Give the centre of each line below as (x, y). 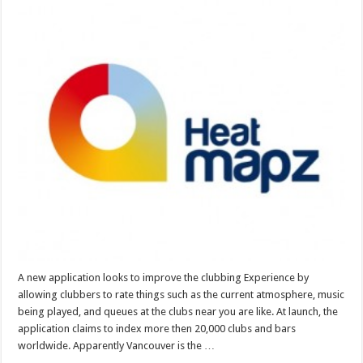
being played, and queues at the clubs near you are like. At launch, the (178, 312)
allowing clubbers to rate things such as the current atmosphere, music (181, 295)
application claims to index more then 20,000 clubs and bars (157, 329)
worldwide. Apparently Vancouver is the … (117, 346)
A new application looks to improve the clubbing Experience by (164, 278)
